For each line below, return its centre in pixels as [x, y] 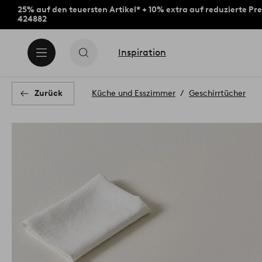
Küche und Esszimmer [134, 93]
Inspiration [142, 52]
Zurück [49, 93]
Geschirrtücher [217, 93]
